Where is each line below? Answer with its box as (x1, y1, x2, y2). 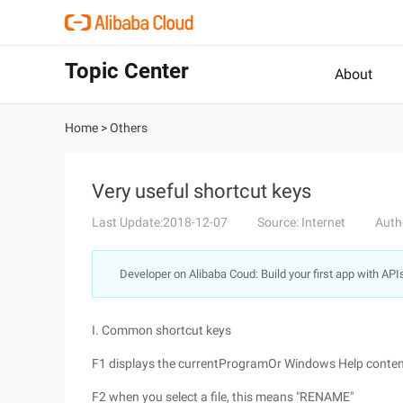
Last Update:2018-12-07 (92, 215, 228, 229)
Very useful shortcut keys (92, 180, 311, 202)
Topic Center (65, 58, 189, 84)
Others (110, 121, 148, 135)
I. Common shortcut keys (92, 323, 231, 337)
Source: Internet (257, 215, 345, 229)
